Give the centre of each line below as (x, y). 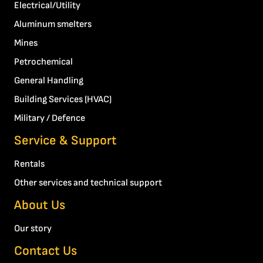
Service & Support (65, 141)
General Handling (49, 81)
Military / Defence (50, 119)
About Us (40, 205)
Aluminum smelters (53, 25)
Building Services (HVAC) (63, 100)
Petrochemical (43, 62)
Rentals (29, 164)
